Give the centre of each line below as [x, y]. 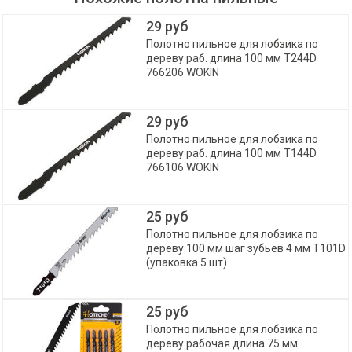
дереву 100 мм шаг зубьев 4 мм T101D [246, 249]
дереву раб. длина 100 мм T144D [232, 154]
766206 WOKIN [183, 73]
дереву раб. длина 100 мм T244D [232, 59]
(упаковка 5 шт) [187, 263]
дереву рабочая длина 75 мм [222, 344]
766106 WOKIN [183, 168]
